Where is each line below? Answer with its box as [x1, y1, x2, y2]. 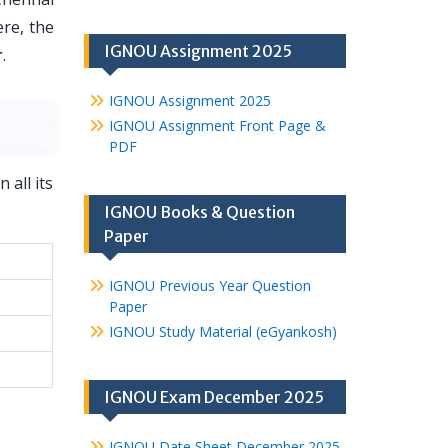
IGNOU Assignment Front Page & [108, 116, 326, 135]
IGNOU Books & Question [103, 202, 295, 222]
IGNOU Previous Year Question [108, 276, 311, 295]
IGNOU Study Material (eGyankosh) [108, 322, 337, 341]
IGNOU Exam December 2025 [103, 387, 324, 407]
